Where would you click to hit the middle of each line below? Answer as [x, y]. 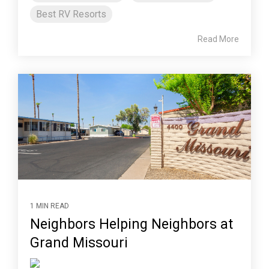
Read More [218, 39]
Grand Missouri [79, 243]
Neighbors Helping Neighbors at [131, 225]
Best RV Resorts [71, 14]
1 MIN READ [50, 206]
